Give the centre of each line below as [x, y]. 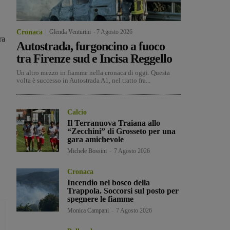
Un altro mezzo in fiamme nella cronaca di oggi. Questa [93, 73]
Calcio [77, 112]
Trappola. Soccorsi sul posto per [123, 191]
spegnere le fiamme [101, 199]
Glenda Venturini [70, 32]
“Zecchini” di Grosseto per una [122, 131]
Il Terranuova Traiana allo [114, 123]
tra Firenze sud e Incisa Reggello [94, 59]
